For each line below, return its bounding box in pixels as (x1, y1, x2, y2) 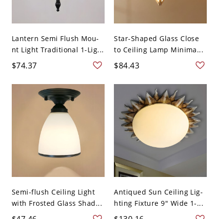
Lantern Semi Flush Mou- (11, 34, 99, 44)
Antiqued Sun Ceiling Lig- (114, 187, 203, 197)
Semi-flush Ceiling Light (11, 187, 95, 197)
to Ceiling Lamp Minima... (114, 45, 204, 55)
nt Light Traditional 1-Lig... (11, 45, 104, 55)
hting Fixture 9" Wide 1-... (114, 198, 204, 208)
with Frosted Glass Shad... (11, 198, 103, 208)
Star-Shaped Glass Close (114, 34, 199, 44)
